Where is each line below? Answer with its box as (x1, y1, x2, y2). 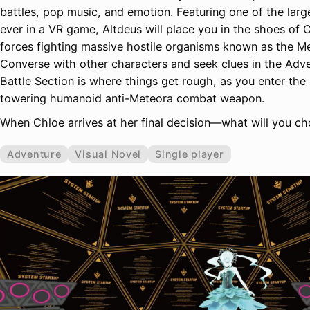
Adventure (7, 148, 62, 160)
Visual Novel (75, 148, 142, 160)
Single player (155, 148, 224, 160)
